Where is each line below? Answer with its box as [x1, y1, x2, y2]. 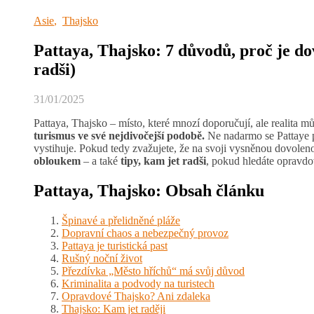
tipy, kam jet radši [121, 154, 206, 167]
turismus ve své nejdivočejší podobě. [34, 129, 205, 142]
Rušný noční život [62, 252, 142, 264]
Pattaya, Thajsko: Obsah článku [34, 181, 264, 200]
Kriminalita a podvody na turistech [62, 277, 214, 289]
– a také [81, 154, 121, 167]
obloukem [34, 154, 81, 167]
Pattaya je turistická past [62, 239, 168, 252]
